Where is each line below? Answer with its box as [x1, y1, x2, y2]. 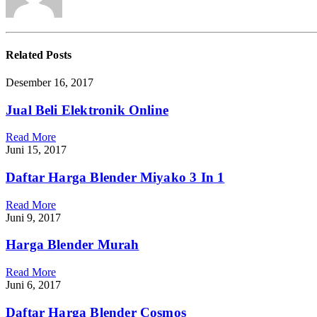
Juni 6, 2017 [6, 279, 61, 292]
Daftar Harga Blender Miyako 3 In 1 [6, 169, 225, 185]
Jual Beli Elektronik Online [6, 102, 169, 117]
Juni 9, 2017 [6, 211, 61, 224]
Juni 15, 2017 [6, 144, 67, 156]
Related [6, 48, 47, 61]
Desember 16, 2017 [6, 76, 93, 88]
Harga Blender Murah [6, 237, 139, 253]
